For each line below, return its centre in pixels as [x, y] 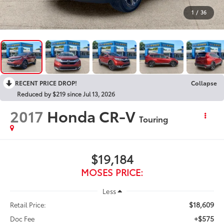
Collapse [204, 82]
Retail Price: [28, 205]
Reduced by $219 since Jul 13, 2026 [66, 93]
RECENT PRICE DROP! [46, 82]
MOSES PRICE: [112, 172]
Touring [154, 118]
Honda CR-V [91, 115]
